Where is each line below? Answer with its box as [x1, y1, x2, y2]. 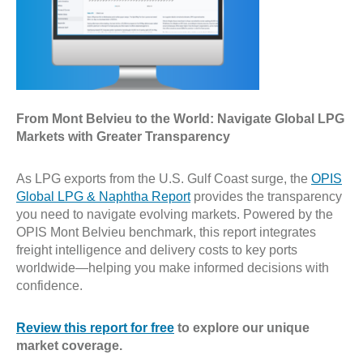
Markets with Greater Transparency [16, 130, 230, 143]
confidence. [16, 279, 83, 293]
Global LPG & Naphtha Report [16, 190, 190, 203]
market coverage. [16, 339, 122, 352]
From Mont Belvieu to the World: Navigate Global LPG [16, 112, 344, 126]
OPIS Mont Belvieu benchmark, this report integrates [16, 225, 316, 239]
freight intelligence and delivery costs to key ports [16, 243, 297, 257]
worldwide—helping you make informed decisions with [16, 261, 329, 275]
